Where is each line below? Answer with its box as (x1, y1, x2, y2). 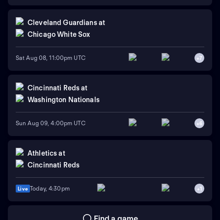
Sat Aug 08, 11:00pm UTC (16, 54, 85, 62)
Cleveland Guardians (27, 19, 97, 27)
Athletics (27, 149, 57, 158)
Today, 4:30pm (30, 184, 70, 192)
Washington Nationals (27, 96, 100, 104)
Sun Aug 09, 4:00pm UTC (16, 119, 85, 127)
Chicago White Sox (27, 30, 90, 39)
